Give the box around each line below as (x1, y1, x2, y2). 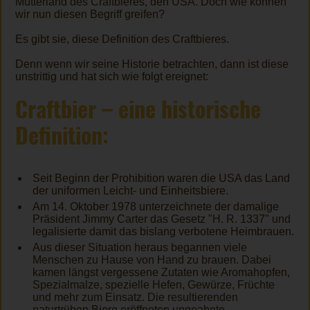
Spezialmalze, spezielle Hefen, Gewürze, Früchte (33, 278, 275, 291)
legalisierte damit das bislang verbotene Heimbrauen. (33, 225, 294, 237)
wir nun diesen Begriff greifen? (15, 8, 165, 21)
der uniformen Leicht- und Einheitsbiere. (33, 184, 228, 197)
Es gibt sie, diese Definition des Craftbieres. (15, 33, 229, 46)
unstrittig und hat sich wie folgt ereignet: (15, 71, 208, 83)
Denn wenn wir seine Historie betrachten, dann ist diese (15, 58, 289, 71)
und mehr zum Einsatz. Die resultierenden (33, 291, 238, 303)
